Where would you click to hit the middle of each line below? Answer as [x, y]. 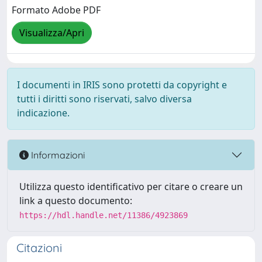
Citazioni [39, 248]
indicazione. [43, 113]
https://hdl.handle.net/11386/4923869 [104, 215]
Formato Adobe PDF [56, 10]
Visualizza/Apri [52, 33]
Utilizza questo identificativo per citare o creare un [131, 187]
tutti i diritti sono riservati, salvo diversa [104, 99]
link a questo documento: [76, 201]
